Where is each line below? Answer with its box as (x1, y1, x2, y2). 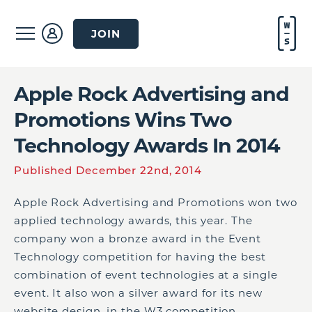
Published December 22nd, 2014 (14, 164, 203, 177)
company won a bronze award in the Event (14, 232, 262, 245)
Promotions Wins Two (14, 107, 232, 132)
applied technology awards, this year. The (14, 214, 253, 227)
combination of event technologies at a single (14, 268, 278, 281)
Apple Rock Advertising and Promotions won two (14, 196, 297, 209)
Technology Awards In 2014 (14, 133, 280, 157)
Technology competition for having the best (14, 250, 266, 263)
